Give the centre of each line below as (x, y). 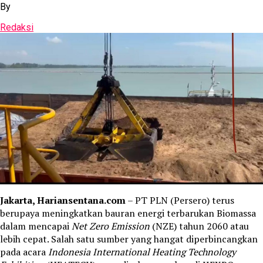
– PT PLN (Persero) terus (180, 200)
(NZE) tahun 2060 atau (199, 226)
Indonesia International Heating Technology (142, 252)
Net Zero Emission (111, 226)
